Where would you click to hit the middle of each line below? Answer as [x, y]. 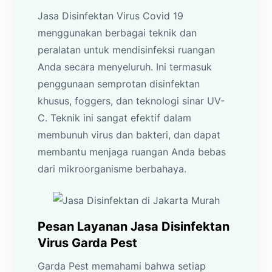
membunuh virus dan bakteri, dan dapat [129, 134]
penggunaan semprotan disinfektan [119, 83]
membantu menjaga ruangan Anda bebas [132, 151]
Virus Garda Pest [88, 243]
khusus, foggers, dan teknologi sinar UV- [131, 100]
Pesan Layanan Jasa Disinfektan [134, 226]
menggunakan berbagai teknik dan [117, 32]
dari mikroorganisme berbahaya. [112, 168]
